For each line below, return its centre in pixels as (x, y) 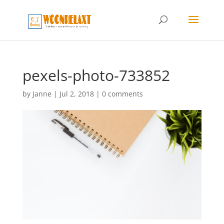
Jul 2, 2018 (76, 94)
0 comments (122, 94)
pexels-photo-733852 (96, 75)
